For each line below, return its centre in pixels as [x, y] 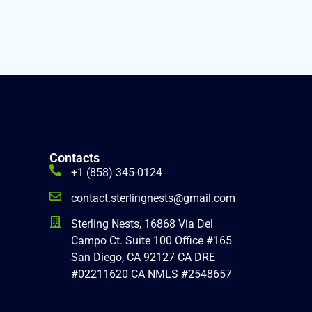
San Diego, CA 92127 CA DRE [143, 257]
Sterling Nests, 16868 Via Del [142, 224]
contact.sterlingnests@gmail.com [154, 198]
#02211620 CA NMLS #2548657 [152, 274]
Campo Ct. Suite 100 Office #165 [152, 241]
